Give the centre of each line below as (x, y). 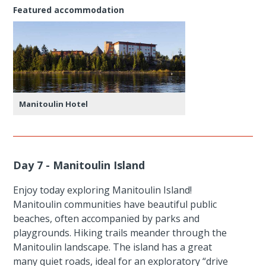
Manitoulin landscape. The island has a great (113, 247)
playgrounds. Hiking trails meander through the (120, 232)
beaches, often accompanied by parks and (107, 218)
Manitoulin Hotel (54, 104)
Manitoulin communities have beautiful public (115, 204)
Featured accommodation (69, 9)
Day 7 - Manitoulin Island (79, 165)
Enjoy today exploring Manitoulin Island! (103, 190)
